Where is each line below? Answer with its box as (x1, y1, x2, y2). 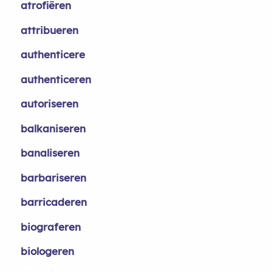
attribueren (20, 23, 78, 36)
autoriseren (20, 97, 78, 110)
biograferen (20, 220, 81, 233)
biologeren (20, 245, 74, 257)
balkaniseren (20, 121, 86, 135)
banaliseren (20, 146, 80, 159)
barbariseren (20, 171, 86, 184)
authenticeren (20, 72, 91, 86)
